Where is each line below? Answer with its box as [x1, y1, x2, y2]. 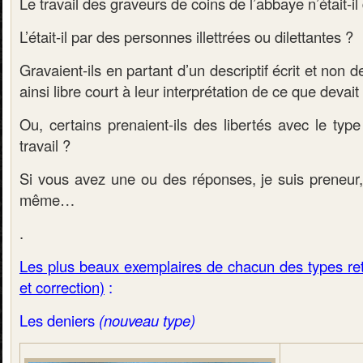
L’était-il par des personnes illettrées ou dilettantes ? [19, 26, 353, 47]
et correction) [19, 276, 105, 297]
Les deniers [19, 310, 95, 331]
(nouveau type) [95, 310, 195, 331]
